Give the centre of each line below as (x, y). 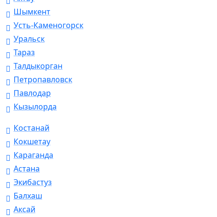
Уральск (29, 39)
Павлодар (32, 93)
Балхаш (28, 196)
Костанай (31, 128)
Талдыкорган (38, 66)
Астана (27, 169)
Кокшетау (32, 142)
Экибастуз (33, 182)
